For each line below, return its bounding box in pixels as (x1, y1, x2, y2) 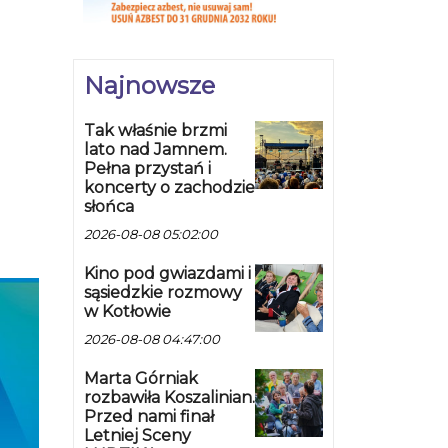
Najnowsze (84, 71, 215, 101)
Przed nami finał (84, 407, 214, 427)
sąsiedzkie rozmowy (84, 283, 242, 303)
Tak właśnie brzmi (84, 121, 227, 141)
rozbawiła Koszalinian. (84, 388, 255, 408)
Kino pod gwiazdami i (84, 264, 251, 284)
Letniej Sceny (84, 426, 191, 446)
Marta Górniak (84, 369, 198, 389)
